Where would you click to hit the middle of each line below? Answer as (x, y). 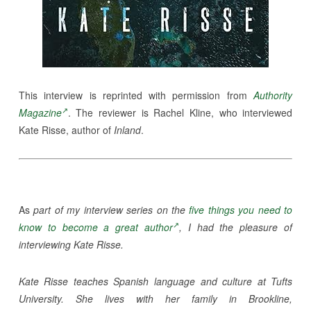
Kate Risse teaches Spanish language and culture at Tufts (155, 281)
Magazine (40, 112)
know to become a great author (95, 227)
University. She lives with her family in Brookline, (155, 298)
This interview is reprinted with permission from (136, 95)
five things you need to (241, 209)
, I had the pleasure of (236, 227)
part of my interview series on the (111, 209)
